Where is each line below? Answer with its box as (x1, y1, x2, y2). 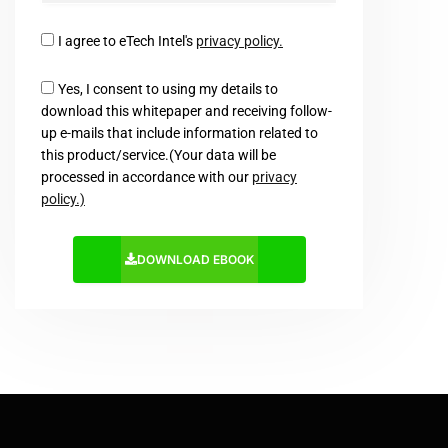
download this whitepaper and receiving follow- (41, 102, 332, 119)
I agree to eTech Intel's (58, 32, 196, 49)
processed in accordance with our (41, 168, 252, 185)
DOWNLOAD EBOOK (136, 251, 254, 267)
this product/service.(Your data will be (41, 146, 276, 163)
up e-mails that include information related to (41, 124, 318, 141)
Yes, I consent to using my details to (58, 80, 278, 97)
